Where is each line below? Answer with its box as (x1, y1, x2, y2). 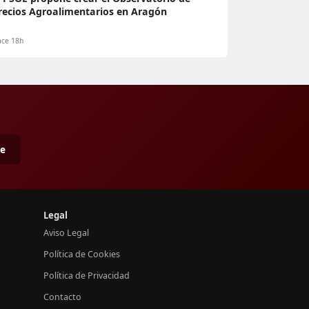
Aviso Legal (43, 226, 89, 239)
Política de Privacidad (43, 269, 130, 281)
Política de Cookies (43, 248, 120, 260)
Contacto (43, 290, 81, 303)
